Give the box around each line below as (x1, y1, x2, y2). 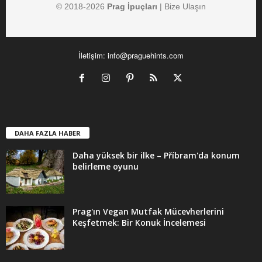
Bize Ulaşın (164, 2, 206, 12)
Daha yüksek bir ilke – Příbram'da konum (73, 150, 240, 161)
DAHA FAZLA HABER (15, 129, 81, 138)
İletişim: (78, 50, 108, 61)
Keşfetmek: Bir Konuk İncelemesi (73, 217, 206, 229)
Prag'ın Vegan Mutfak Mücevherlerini (73, 206, 224, 218)
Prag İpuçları (107, 2, 157, 12)
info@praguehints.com (108, 50, 184, 61)
